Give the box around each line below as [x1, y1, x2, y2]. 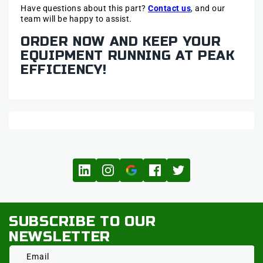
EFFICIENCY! [21, 62, 107, 78]
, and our [191, 3, 225, 13]
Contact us [148, 3, 191, 13]
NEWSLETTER [9, 228, 111, 246]
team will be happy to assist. [21, 14, 132, 23]
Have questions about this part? [21, 3, 148, 13]
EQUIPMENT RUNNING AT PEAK [21, 48, 235, 64]
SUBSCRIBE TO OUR [9, 213, 156, 231]
